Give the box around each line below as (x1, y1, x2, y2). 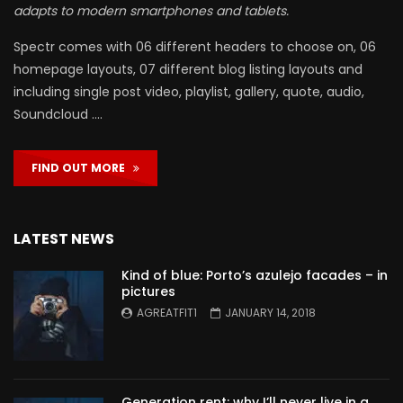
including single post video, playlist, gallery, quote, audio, (13, 83, 364, 102)
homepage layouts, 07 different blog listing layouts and (13, 60, 363, 79)
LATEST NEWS (13, 228, 114, 250)
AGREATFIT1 (137, 305, 197, 321)
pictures (121, 282, 175, 301)
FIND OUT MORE (31, 160, 133, 176)
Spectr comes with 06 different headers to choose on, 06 (13, 38, 376, 57)
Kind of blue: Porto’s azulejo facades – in (121, 266, 388, 285)
